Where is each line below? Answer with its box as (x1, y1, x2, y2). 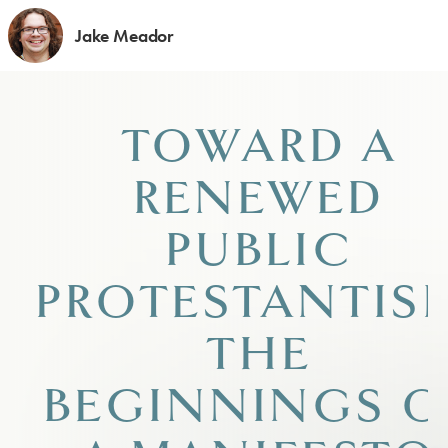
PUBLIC (164, 222, 354, 279)
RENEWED (132, 170, 386, 227)
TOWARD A (120, 118, 398, 175)
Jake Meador (75, 24, 174, 47)
